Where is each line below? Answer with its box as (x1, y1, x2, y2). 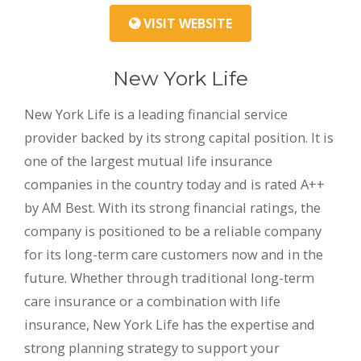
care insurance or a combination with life (24, 292, 280, 311)
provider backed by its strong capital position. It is (24, 128, 334, 147)
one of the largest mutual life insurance (24, 151, 272, 171)
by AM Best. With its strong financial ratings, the (24, 198, 321, 218)
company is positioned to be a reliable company (24, 222, 322, 241)
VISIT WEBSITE (140, 15, 232, 33)
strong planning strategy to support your (24, 338, 280, 358)
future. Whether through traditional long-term (24, 268, 314, 288)
